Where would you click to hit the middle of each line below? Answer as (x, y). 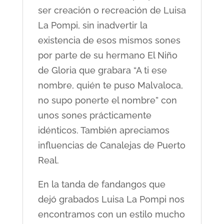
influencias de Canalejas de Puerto (111, 145)
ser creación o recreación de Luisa (112, 10)
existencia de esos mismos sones (109, 40)
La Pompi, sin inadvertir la (92, 25)
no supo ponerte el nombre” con (107, 100)
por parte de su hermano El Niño (107, 55)
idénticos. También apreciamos (103, 130)
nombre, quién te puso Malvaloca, (110, 85)
